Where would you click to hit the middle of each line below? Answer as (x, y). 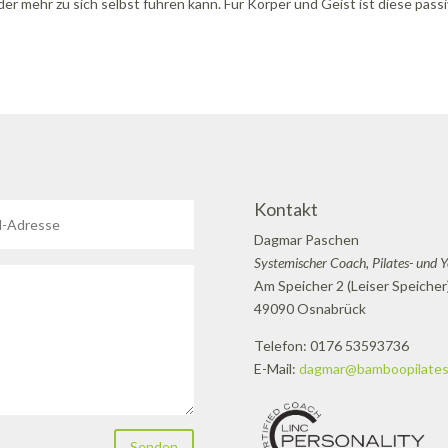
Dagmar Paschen (306, 240)
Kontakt (285, 209)
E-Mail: (276, 369)
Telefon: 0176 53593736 (331, 346)
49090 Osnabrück (309, 309)
